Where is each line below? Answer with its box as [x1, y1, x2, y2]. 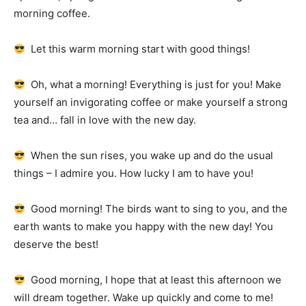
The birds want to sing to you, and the [105, 202, 288, 215]
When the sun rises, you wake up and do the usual [25, 149, 274, 162]
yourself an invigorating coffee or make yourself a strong [14, 96, 288, 109]
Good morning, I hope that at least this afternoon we [25, 273, 282, 286]
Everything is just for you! [130, 78, 256, 91]
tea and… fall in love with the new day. [14, 113, 196, 126]
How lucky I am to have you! [120, 167, 253, 180]
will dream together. [14, 291, 113, 304]
